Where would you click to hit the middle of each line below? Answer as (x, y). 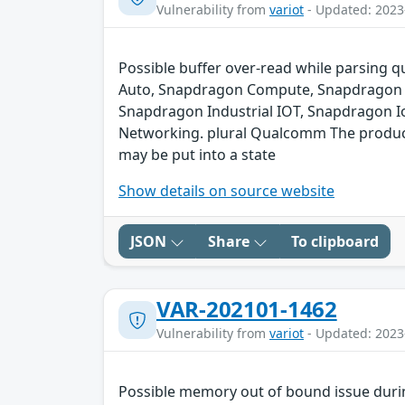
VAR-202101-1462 (247, 309)
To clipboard (335, 242)
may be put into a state (197, 155)
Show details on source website (226, 191)
